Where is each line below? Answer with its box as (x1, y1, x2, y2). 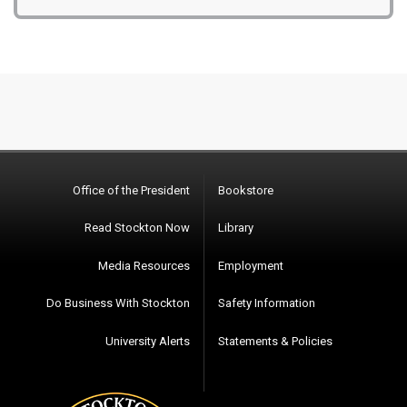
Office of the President (73, 183, 190, 197)
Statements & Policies (218, 333, 333, 348)
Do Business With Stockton (46, 296, 190, 311)
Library (218, 221, 253, 235)
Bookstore (218, 183, 273, 197)
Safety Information (218, 296, 315, 311)
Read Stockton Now (84, 221, 190, 235)
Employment (218, 258, 283, 273)
